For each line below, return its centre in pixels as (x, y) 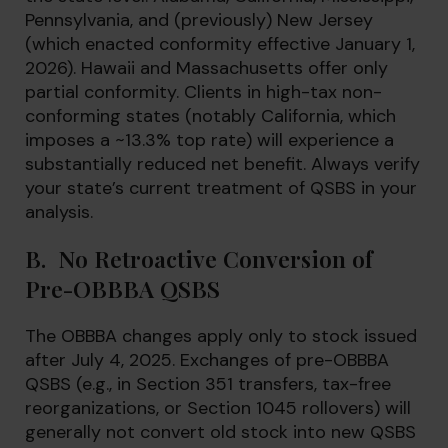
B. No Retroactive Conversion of (199, 258)
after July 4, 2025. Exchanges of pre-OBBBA (207, 360)
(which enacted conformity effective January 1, (220, 44)
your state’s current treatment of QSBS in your (221, 188)
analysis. (59, 212)
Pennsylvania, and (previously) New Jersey (199, 20)
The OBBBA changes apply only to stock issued (221, 336)
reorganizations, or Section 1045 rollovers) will (218, 408)
